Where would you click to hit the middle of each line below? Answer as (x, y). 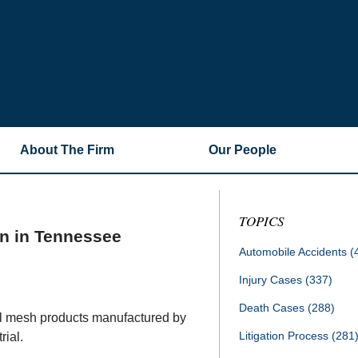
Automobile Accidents (294, 252)
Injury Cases (272, 280)
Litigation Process (285, 336)
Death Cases (273, 308)
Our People (243, 150)
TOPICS (262, 221)
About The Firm (67, 150)
